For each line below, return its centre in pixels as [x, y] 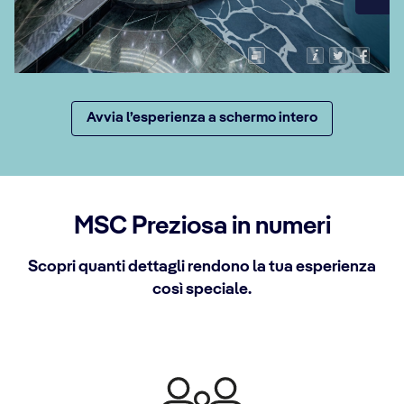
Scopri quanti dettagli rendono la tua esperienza [202, 267]
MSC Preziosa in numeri [202, 227]
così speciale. [202, 290]
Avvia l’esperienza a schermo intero [202, 119]
